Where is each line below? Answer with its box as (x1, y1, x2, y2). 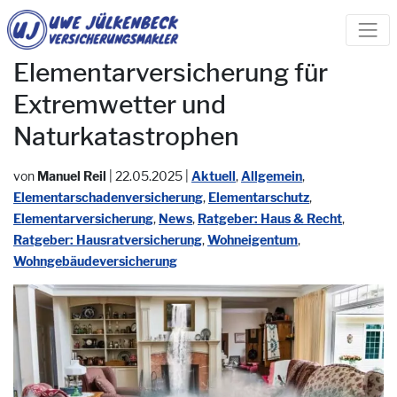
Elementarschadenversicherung (13, 189, 203, 205)
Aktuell (191, 167, 236, 183)
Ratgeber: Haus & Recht (198, 210, 342, 226)
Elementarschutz (208, 189, 309, 205)
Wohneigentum (207, 231, 298, 247)
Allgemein (241, 167, 302, 183)
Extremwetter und (13, 89, 226, 120)
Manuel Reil (37, 167, 106, 183)
